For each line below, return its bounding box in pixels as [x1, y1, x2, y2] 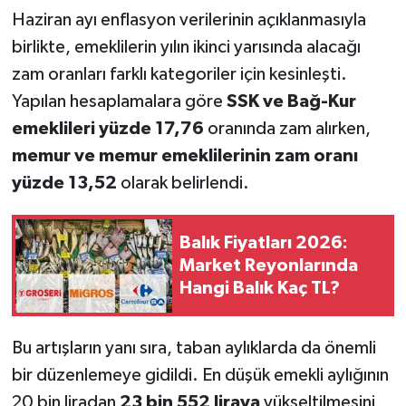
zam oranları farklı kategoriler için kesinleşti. [11, 65, 347, 84]
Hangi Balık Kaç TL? [179, 278, 340, 297]
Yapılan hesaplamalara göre [11, 92, 227, 111]
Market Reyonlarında [179, 256, 358, 275]
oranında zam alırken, [203, 120, 371, 139]
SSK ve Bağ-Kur [226, 92, 356, 111]
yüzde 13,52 [11, 174, 117, 193]
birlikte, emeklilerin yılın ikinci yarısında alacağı [11, 38, 361, 57]
